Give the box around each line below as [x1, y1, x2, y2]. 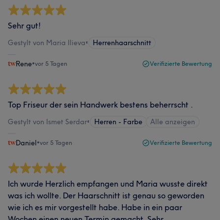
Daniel [16, 138, 37, 147]
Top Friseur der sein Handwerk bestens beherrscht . [8, 100, 193, 110]
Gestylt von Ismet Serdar [8, 117, 87, 126]
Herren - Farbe [94, 117, 142, 126]
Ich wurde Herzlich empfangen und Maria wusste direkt [8, 179, 208, 189]
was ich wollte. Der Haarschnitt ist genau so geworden [8, 191, 204, 200]
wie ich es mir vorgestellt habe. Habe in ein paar [8, 202, 182, 212]
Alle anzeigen [150, 117, 195, 126]
